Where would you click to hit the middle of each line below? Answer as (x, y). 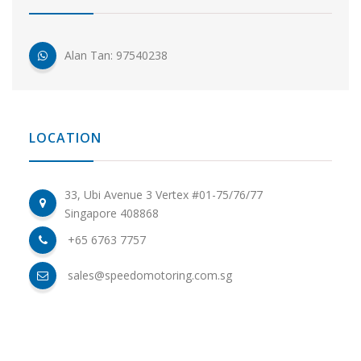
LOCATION (65, 138)
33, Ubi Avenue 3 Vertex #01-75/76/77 (164, 195)
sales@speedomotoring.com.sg (150, 276)
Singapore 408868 (112, 214)
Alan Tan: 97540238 (116, 56)
